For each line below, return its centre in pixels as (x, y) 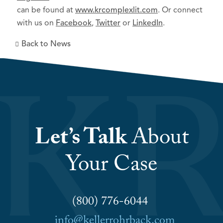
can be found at (46, 10)
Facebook (74, 23)
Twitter (108, 23)
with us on (36, 23)
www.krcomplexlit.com (116, 10)
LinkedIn (148, 23)
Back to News (46, 44)
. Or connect (180, 10)
